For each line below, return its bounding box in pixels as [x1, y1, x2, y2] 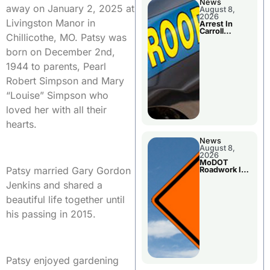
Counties [199, 180, 233, 189]
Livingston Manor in [6, 17, 95, 30]
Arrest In [199, 19, 233, 29]
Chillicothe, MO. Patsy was [6, 31, 127, 44]
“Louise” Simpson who [6, 89, 108, 102]
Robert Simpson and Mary [6, 75, 124, 87]
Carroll [199, 27, 224, 36]
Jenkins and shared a [6, 179, 102, 192]
